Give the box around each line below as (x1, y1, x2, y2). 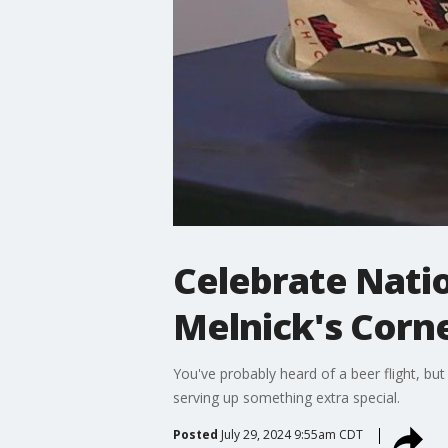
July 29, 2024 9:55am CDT (220, 425, 363, 443)
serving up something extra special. (172, 387, 400, 407)
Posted (172, 425, 218, 443)
